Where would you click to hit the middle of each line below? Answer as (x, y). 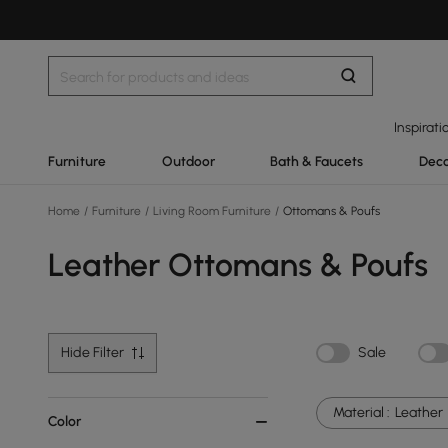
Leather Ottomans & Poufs (238, 265)
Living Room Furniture (212, 211)
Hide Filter (92, 352)
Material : (361, 412)
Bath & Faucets (317, 161)
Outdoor (188, 161)
